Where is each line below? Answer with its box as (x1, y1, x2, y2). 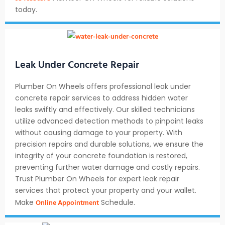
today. (15, 4, 37, 15)
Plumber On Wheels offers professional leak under (15, 81, 191, 92)
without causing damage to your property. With (15, 128, 182, 138)
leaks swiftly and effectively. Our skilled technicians (15, 104, 195, 115)
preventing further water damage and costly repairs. (15, 162, 200, 173)
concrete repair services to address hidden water (15, 93, 188, 103)
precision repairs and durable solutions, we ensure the (15, 139, 203, 150)
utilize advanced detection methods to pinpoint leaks (15, 116, 203, 127)
